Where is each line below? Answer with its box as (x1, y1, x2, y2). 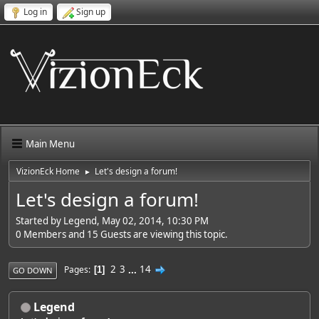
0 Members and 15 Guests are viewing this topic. (16, 227, 228, 241)
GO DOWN (13, 264, 53, 276)
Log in (23, 6, 47, 18)
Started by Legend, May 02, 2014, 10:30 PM (16, 214, 209, 227)
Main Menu (26, 137, 75, 150)
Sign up (76, 6, 105, 18)
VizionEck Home (16, 165, 80, 177)
